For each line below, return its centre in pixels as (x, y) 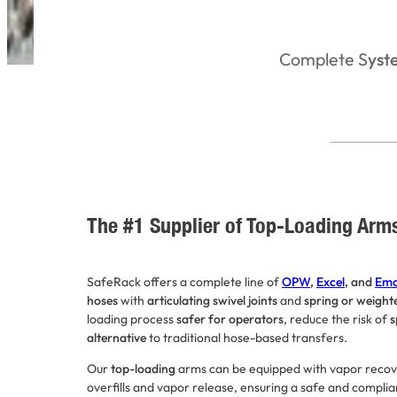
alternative (117, 337)
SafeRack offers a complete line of (184, 281)
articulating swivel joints (212, 300)
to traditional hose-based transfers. (247, 337)
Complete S (323, 59)
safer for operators (230, 319)
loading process (132, 319)
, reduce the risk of (337, 319)
